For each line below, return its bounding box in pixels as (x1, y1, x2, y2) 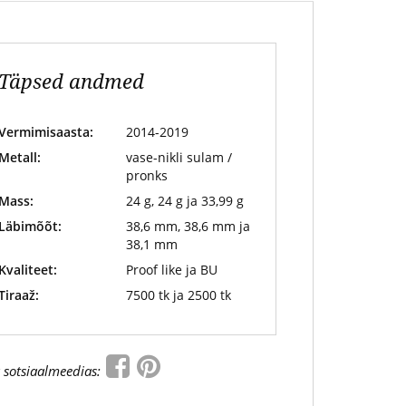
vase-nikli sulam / (125, 149, 232, 166)
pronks (125, 167, 168, 184)
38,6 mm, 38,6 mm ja (125, 217, 250, 235)
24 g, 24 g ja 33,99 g (125, 192, 244, 209)
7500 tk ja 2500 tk (125, 286, 231, 304)
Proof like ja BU (125, 261, 217, 278)
